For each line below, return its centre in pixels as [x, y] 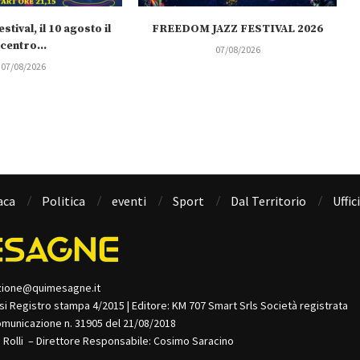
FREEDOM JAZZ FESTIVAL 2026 [238, 29]
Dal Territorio [268, 201]
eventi [129, 201]
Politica [63, 201]
